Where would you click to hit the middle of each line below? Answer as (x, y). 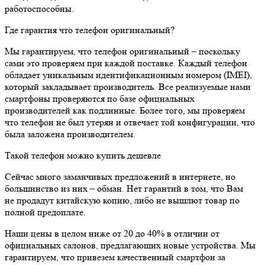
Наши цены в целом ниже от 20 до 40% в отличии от (112, 233)
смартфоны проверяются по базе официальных (100, 98)
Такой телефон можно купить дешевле (83, 155)
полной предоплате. (45, 212)
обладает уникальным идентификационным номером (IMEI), (128, 75)
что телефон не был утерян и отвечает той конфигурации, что (130, 122)
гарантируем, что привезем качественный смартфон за (115, 257)
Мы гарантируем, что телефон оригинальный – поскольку (122, 51)
